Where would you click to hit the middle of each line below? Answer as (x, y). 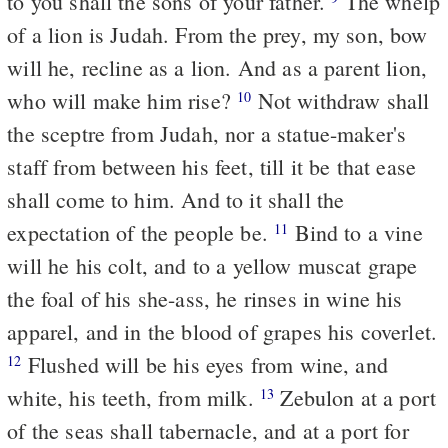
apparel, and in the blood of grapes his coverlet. (222, 331)
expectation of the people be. (141, 232)
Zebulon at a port (355, 397)
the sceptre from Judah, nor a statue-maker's (207, 133)
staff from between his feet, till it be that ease (212, 166)
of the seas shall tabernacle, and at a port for (208, 430)
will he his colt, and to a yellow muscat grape (212, 265)
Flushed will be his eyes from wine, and (204, 364)
